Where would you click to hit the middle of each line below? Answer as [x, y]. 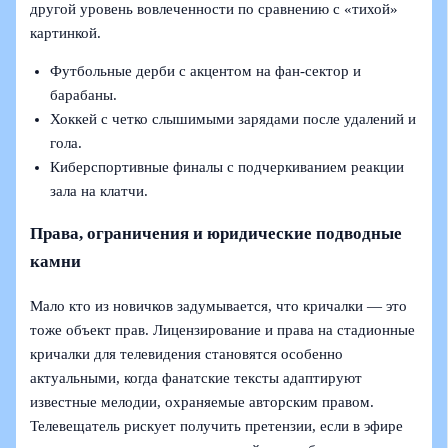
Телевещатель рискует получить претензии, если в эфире [217, 425]
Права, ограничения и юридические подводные [216, 234]
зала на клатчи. [99, 191]
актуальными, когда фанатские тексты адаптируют [196, 377]
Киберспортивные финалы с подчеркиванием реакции [227, 167]
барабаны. [84, 95]
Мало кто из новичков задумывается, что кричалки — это [219, 305]
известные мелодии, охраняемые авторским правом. [202, 401]
